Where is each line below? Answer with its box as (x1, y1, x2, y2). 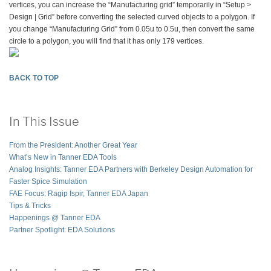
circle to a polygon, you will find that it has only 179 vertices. (9, 36, 204, 45)
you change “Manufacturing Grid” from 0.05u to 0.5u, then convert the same (9, 24, 255, 33)
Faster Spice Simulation (9, 177, 87, 186)
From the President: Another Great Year (9, 141, 137, 150)
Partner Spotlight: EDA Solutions (9, 226, 115, 235)
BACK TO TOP (9, 73, 59, 82)
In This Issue (9, 114, 79, 129)
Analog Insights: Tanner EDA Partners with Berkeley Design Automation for (9, 165, 253, 174)
